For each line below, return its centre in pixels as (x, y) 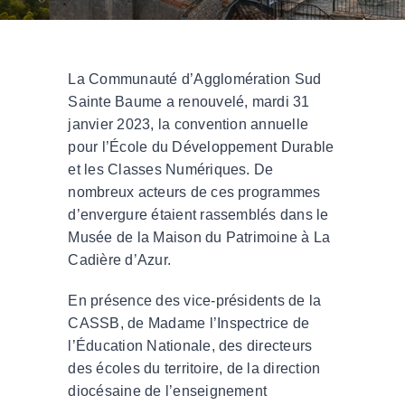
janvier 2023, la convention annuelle (188, 124)
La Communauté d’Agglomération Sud (195, 79)
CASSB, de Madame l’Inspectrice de (189, 323)
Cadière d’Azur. (120, 259)
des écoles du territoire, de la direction (194, 368)
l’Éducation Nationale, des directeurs (190, 345)
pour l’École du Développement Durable (201, 146)
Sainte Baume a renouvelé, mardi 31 (189, 101)
